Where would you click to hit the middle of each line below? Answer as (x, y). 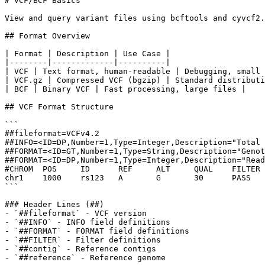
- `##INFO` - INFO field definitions (88, 222)
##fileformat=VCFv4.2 (52, 133)
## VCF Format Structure (59, 106)
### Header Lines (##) (54, 204)
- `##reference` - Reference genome (85, 257)
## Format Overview (47, 35)
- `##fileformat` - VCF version (76, 213)
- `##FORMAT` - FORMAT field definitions (97, 231)
